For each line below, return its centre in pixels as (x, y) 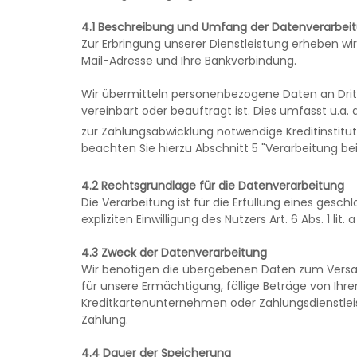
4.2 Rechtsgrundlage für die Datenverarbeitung (213, 185)
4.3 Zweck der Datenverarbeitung (174, 252)
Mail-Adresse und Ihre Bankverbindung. (189, 60)
